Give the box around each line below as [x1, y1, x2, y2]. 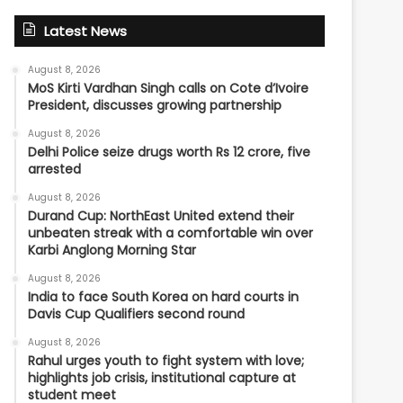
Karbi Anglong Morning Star [28, 241, 197, 259]
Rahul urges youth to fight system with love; [28, 352, 305, 370]
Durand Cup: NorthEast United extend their [28, 207, 295, 225]
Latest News [44, 22, 128, 40]
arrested [28, 160, 82, 178]
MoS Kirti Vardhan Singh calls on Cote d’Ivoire [28, 79, 309, 97]
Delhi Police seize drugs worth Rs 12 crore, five [28, 143, 311, 161]
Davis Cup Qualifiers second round [28, 305, 246, 323]
